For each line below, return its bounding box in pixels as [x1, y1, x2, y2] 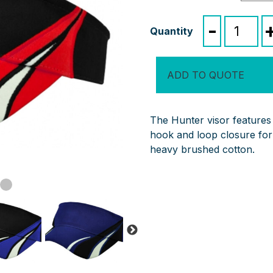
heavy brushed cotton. [150, 143, 255, 156]
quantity [224, 45, 261, 58]
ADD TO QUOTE [167, 69, 245, 82]
